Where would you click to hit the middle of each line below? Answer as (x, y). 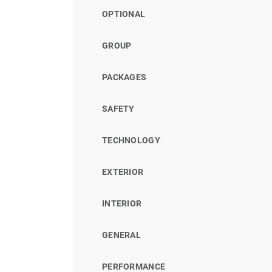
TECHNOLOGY (131, 140)
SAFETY (118, 108)
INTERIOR (122, 203)
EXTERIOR (123, 172)
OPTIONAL (124, 14)
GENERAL (121, 235)
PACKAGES (124, 77)
